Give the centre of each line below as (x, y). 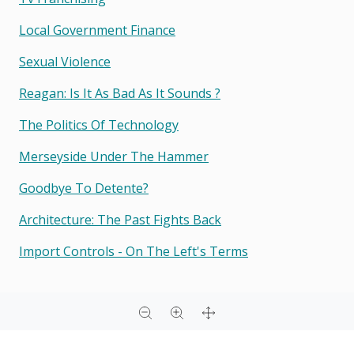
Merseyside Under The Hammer (114, 157)
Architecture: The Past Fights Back (120, 220)
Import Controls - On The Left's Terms (134, 252)
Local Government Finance (97, 30)
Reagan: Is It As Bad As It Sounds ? (120, 94)
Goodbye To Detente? (84, 188)
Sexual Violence (65, 62)
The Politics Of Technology (99, 125)
